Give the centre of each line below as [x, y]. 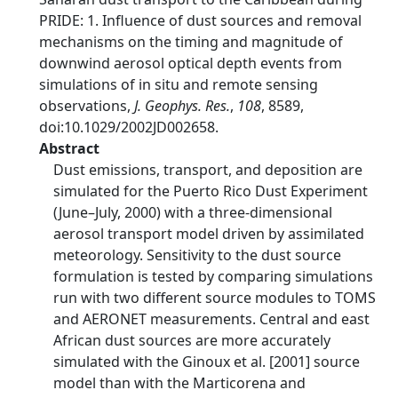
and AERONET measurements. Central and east [211, 319]
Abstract [69, 148]
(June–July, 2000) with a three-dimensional [193, 212]
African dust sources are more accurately [192, 340]
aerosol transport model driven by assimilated [209, 234]
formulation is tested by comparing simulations [213, 276]
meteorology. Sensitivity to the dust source [197, 255]
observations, [87, 106]
